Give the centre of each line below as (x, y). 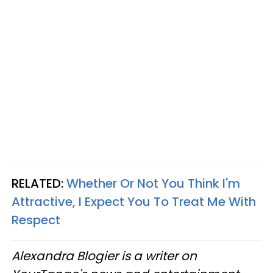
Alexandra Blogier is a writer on (104, 256)
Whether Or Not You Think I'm (153, 183)
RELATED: (39, 183)
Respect (36, 220)
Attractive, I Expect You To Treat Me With (134, 202)
